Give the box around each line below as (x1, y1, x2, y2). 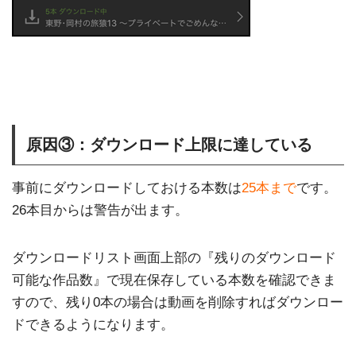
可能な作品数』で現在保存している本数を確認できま (12, 273, 336, 288)
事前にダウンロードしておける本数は (12, 180, 242, 196)
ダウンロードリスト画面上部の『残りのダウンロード (12, 250, 336, 265)
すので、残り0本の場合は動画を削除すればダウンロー (12, 295, 343, 310)
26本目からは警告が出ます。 (12, 203, 188, 219)
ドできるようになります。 (12, 317, 174, 332)
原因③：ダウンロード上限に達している (26, 136, 312, 154)
